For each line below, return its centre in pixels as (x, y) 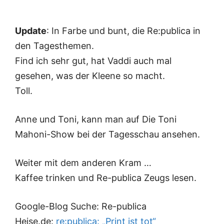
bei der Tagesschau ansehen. (137, 134)
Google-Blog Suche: (58, 206)
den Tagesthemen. (54, 46)
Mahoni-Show (45, 134)
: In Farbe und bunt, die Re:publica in (123, 31)
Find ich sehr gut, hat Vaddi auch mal (93, 61)
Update (31, 31)
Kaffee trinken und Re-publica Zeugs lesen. (106, 178)
